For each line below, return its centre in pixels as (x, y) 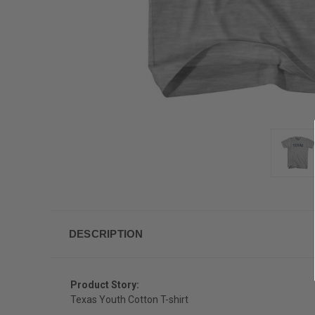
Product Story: (105, 284)
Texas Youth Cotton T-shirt (129, 299)
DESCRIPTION (106, 233)
